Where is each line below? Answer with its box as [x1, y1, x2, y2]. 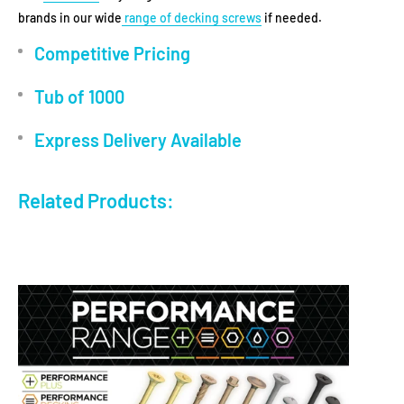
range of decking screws [122, 10, 262, 26]
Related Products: [18, 188, 174, 213]
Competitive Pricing [34, 41, 190, 64]
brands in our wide [18, 10, 122, 26]
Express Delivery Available [34, 128, 242, 151]
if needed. [262, 10, 322, 26]
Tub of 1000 [34, 85, 124, 107]
